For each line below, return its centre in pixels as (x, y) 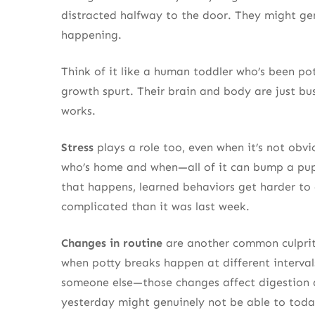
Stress (77, 147)
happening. (91, 34)
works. (78, 110)
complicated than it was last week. (155, 206)
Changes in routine (112, 243)
